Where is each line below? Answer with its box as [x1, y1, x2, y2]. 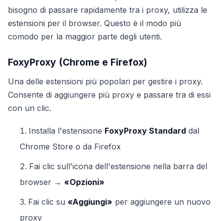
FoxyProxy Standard [105, 126, 186, 136]
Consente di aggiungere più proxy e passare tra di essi [8, 90, 211, 100]
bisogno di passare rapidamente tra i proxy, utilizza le [8, 5, 207, 15]
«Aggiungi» [68, 197, 112, 207]
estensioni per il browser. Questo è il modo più [8, 18, 181, 28]
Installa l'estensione [29, 126, 105, 136]
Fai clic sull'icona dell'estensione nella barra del [29, 161, 207, 171]
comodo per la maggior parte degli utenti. [8, 32, 162, 41]
